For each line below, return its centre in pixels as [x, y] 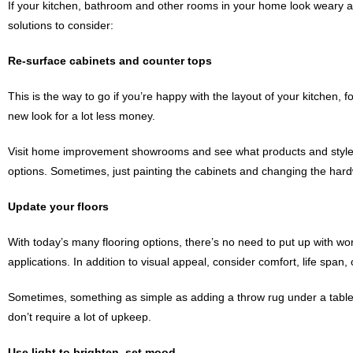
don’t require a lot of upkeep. [80, 317]
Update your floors [58, 206]
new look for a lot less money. [82, 116]
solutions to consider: [61, 25]
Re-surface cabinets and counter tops [110, 61]
